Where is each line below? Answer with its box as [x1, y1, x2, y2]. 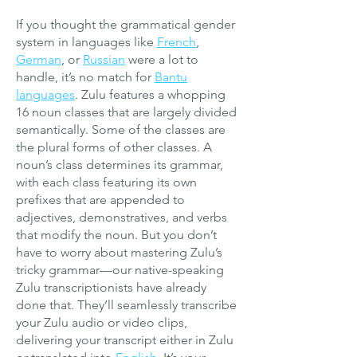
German [16, 52, 61, 67]
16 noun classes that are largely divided [16, 104, 237, 120]
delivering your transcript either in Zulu [16, 332, 233, 347]
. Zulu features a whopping [75, 87, 226, 102]
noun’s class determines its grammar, [16, 157, 223, 172]
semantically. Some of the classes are [16, 122, 226, 137]
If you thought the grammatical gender [16, 17, 235, 32]
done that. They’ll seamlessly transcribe [16, 297, 237, 312]
